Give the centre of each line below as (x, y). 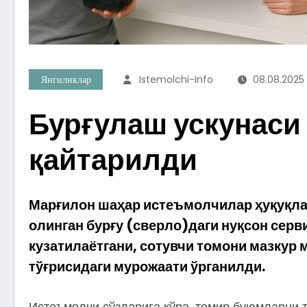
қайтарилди (113, 160)
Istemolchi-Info (176, 79)
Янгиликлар (66, 79)
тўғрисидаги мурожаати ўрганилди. (147, 266)
